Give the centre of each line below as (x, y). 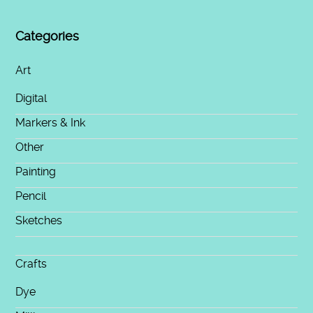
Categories (48, 37)
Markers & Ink (51, 122)
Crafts (31, 263)
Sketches (39, 220)
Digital (31, 98)
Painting (36, 171)
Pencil (31, 196)
